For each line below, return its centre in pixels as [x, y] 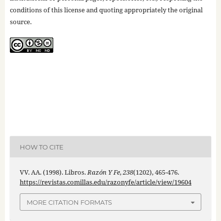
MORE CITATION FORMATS [69, 202]
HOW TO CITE [41, 147]
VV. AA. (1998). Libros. [53, 172]
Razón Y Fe [103, 172]
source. [20, 22]
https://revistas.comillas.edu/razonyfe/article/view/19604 [105, 182]
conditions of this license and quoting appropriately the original [106, 10]
